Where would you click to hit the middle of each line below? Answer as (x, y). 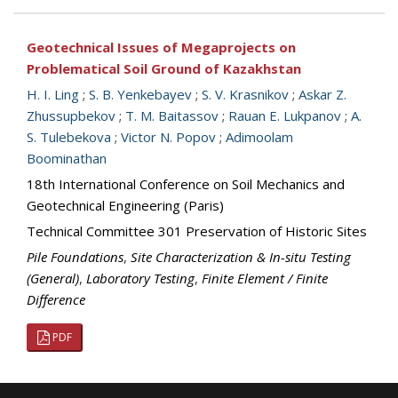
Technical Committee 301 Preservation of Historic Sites (197, 231)
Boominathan (67, 158)
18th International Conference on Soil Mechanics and (186, 184)
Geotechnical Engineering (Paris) (125, 205)
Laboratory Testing (140, 278)
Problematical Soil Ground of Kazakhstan (164, 68)
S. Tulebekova (69, 137)
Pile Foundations (75, 257)
